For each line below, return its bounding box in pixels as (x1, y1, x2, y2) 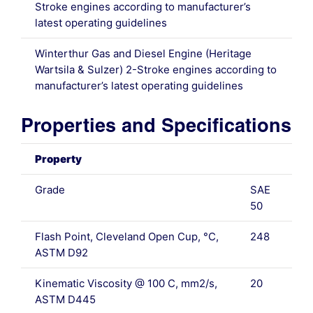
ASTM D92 (34, 246, 88, 260)
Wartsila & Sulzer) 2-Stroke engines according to (34, 63, 277, 77)
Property (34, 152, 82, 166)
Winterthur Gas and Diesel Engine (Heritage (34, 47, 252, 61)
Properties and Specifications (20, 114, 291, 138)
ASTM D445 (34, 293, 96, 307)
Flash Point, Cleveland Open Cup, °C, (34, 230, 219, 244)
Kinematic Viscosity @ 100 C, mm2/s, (34, 277, 217, 291)
